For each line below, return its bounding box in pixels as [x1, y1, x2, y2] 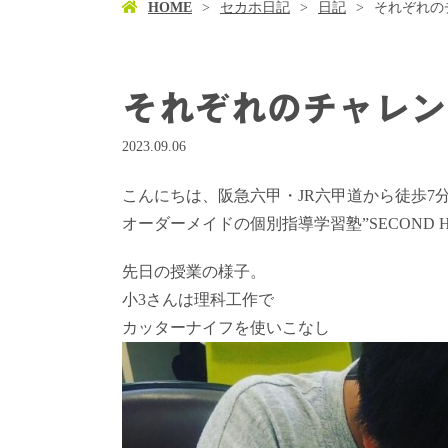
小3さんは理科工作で [122, 291, 274, 309]
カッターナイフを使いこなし [122, 319, 330, 337]
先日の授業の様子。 [122, 263, 266, 281]
